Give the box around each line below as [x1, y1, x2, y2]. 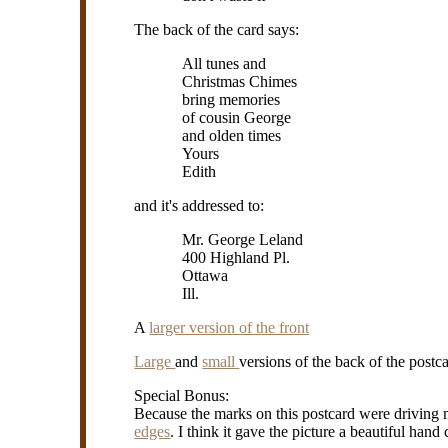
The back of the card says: [134, 20, 300, 38]
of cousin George [182, 108, 292, 126]
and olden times [182, 126, 282, 144]
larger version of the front [149, 318, 310, 336]
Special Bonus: [134, 386, 230, 404]
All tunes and [182, 54, 267, 72]
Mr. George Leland [182, 230, 304, 248]
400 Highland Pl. [182, 248, 291, 266]
